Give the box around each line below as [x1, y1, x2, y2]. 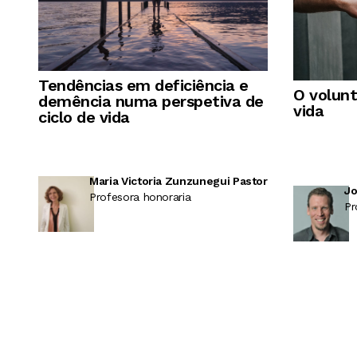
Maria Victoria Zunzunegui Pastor [89, 175, 268, 188]
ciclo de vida [38, 108, 130, 127]
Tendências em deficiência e [38, 76, 249, 96]
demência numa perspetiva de [38, 92, 264, 112]
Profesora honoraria [89, 190, 191, 204]
